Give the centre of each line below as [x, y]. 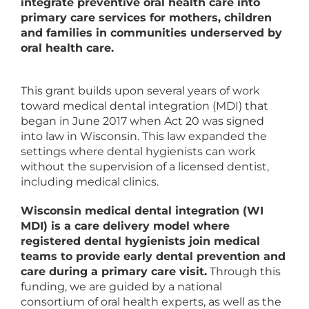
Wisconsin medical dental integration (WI [142, 211]
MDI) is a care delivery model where [125, 226]
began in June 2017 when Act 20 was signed [142, 121]
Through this [243, 271]
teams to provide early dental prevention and [153, 256]
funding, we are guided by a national [121, 287]
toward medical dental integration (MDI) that [144, 106]
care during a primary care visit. [113, 271]
